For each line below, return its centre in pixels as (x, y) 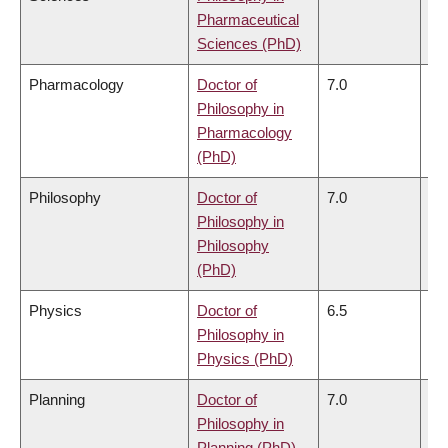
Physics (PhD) (245, 358)
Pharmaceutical (248, 19)
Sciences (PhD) (249, 43)
